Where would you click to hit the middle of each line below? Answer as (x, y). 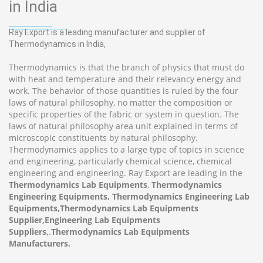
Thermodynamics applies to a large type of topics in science (127, 149)
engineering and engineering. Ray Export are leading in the (126, 173)
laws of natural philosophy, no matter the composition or (121, 102)
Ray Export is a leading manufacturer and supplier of (107, 32)
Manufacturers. (41, 243)
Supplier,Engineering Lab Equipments (85, 220)
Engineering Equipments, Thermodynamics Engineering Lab (129, 196)
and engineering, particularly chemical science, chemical (120, 161)
